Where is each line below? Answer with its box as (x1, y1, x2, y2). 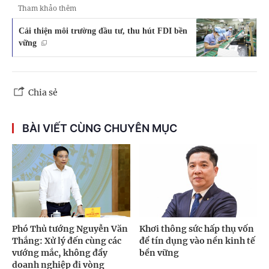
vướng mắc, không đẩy (12, 247, 107, 259)
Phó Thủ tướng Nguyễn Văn (12, 223, 128, 235)
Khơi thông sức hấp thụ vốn (139, 223, 254, 235)
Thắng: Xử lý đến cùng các (12, 235, 121, 247)
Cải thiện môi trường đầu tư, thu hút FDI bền (19, 26, 187, 35)
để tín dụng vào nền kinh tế (139, 235, 255, 247)
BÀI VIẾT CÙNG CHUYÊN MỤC (22, 121, 177, 134)
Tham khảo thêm (18, 3, 76, 13)
